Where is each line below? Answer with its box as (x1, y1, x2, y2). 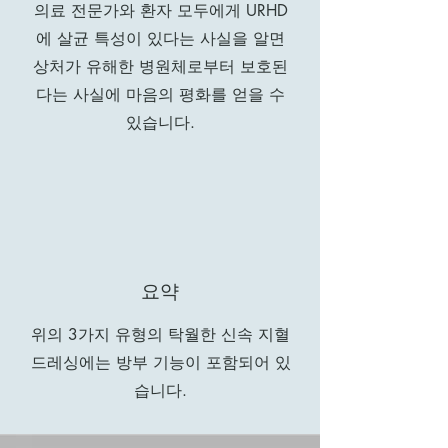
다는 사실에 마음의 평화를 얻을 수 (36, 83, 285, 105)
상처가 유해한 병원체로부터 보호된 (33, 55, 288, 77)
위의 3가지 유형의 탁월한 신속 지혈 (31, 323, 290, 345)
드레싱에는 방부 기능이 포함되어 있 (30, 351, 291, 373)
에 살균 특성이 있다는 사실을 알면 (36, 27, 285, 49)
